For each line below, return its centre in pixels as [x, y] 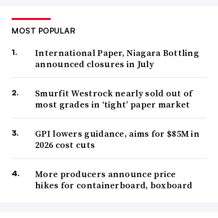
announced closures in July [94, 64]
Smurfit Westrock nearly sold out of [114, 93]
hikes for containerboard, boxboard [114, 185]
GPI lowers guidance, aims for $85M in [118, 134]
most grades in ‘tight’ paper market [113, 105]
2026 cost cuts [65, 145]
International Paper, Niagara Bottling [117, 53]
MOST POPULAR [44, 31]
